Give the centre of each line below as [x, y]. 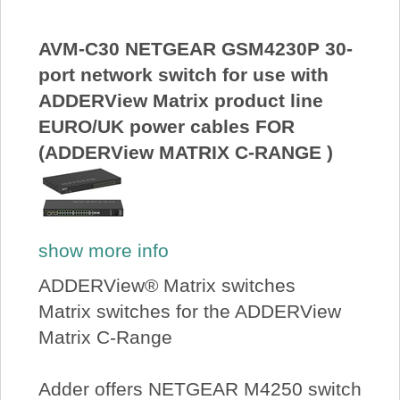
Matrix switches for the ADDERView [189, 312]
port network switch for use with [183, 75]
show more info [103, 250]
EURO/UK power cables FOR [166, 127]
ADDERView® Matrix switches [167, 286]
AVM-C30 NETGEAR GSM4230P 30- [195, 49]
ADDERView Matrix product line [180, 101]
